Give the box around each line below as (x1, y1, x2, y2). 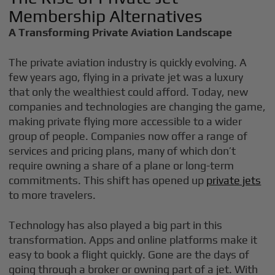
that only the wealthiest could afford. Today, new (9, 85, 249, 98)
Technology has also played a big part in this (9, 219, 223, 231)
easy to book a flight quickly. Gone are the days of (9, 248, 250, 261)
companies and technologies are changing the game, (9, 100, 266, 113)
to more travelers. (9, 188, 96, 201)
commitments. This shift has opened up (9, 174, 207, 187)
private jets (206, 174, 261, 187)
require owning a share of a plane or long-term (9, 159, 234, 172)
